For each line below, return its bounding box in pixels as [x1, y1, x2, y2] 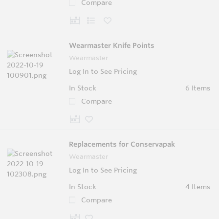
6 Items [185, 83, 210, 92]
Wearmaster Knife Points [69, 41, 154, 50]
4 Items [185, 182, 210, 191]
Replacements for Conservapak [69, 139, 175, 149]
